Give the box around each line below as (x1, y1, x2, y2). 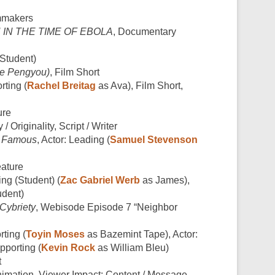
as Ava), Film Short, (96, 80, 183, 91)
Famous (1, 134, 37, 145)
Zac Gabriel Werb (60, 174, 140, 185)
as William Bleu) (95, 242, 169, 253)
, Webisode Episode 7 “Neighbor (36, 201, 177, 212)
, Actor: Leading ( (37, 134, 110, 145)
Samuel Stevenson (110, 134, 198, 145)
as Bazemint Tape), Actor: (85, 228, 198, 239)
